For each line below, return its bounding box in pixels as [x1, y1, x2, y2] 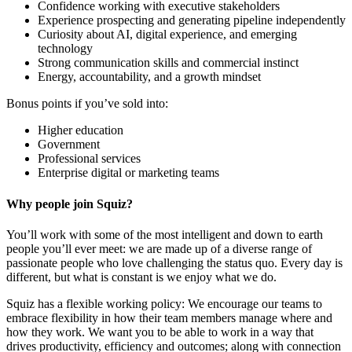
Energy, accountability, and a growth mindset [38, 70, 261, 84]
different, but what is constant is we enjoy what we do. [6, 270, 277, 284]
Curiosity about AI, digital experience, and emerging [38, 27, 297, 42]
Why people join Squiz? [6, 196, 133, 211]
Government [38, 137, 100, 152]
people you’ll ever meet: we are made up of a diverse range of [6, 242, 312, 255]
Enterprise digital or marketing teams [38, 166, 219, 180]
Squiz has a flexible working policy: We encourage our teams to [6, 297, 322, 310]
